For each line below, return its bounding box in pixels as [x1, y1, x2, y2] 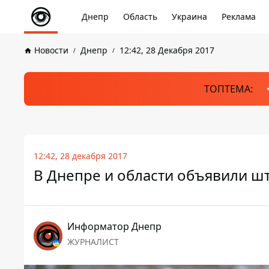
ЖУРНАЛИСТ [67, 236, 119, 247]
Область [123, 11, 157, 22]
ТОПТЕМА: [204, 82, 253, 95]
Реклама [222, 11, 256, 22]
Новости [34, 44, 68, 56]
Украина [172, 11, 207, 22]
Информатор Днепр [67, 220, 162, 233]
